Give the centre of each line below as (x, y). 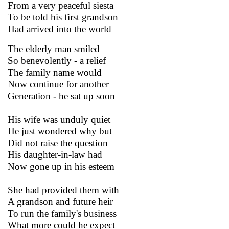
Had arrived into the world (60, 29)
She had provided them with (63, 190)
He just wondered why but (60, 131)
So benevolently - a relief (57, 60)
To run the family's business (62, 213)
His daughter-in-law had (55, 154)
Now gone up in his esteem (61, 166)
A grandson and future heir (60, 201)
